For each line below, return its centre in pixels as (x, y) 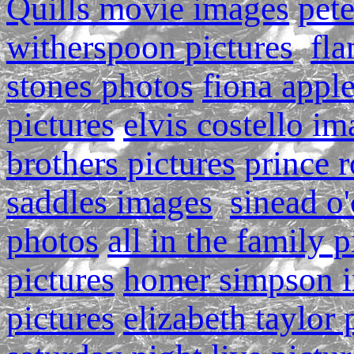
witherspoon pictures (150, 47)
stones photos (100, 86)
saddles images (109, 202)
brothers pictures (121, 163)
